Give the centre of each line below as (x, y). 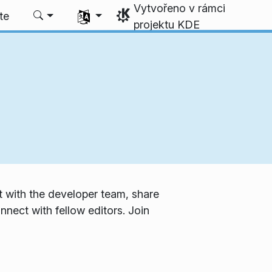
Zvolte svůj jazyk (107, 9)
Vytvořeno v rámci (180, 8)
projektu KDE (167, 25)
